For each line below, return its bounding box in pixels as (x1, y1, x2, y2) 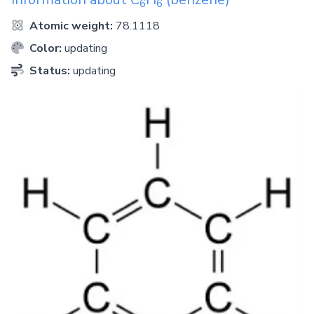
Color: (27, 41, 64, 57)
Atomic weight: (27, 18, 116, 34)
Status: (27, 63, 73, 79)
